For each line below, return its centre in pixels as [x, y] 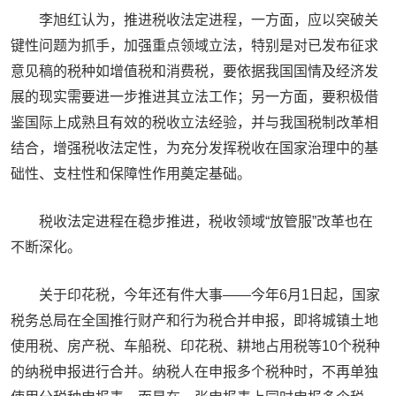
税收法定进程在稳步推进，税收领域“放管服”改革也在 [206, 221]
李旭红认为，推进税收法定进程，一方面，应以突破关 [209, 20]
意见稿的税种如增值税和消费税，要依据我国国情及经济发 [194, 71]
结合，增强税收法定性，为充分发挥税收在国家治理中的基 [194, 148]
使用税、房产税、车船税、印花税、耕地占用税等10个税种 [195, 346]
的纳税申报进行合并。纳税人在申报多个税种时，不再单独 [194, 372]
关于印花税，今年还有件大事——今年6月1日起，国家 [209, 295]
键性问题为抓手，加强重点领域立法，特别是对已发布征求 [194, 46]
